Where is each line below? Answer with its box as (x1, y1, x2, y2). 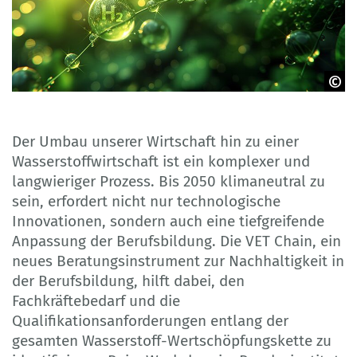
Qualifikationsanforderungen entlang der (12, 311, 288, 330)
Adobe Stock (20, 100, 80, 113)
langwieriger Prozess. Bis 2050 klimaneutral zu (12, 171, 325, 190)
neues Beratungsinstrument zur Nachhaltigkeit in (12, 251, 344, 270)
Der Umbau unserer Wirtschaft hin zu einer (12, 131, 299, 151)
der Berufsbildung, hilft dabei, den (12, 271, 245, 290)
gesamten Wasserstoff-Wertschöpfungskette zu (12, 331, 331, 350)
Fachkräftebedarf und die (12, 291, 180, 310)
